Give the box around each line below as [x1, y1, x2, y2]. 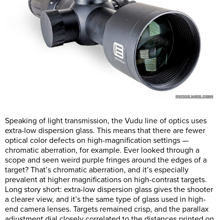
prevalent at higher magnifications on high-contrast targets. [5, 174, 207, 185]
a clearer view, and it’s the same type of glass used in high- [5, 194, 206, 204]
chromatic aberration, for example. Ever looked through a [5, 145, 199, 155]
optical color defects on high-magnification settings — [5, 135, 189, 145]
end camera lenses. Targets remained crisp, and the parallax [5, 204, 209, 214]
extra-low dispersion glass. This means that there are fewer [5, 125, 205, 136]
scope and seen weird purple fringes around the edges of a [5, 155, 207, 165]
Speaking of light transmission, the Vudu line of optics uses [5, 115, 207, 126]
